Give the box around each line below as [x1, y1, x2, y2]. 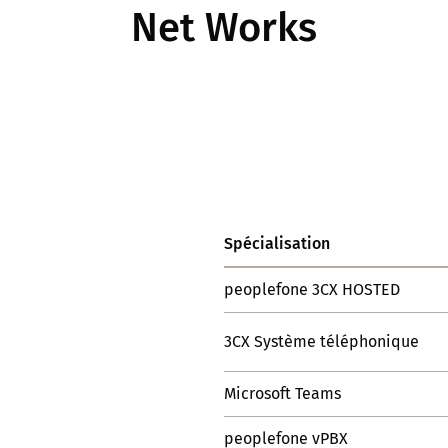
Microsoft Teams [224, 384, 341, 403]
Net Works [131, 4, 317, 52]
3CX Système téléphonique [224, 332, 419, 351]
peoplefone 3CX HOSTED [224, 280, 400, 299]
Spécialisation [224, 234, 330, 253]
